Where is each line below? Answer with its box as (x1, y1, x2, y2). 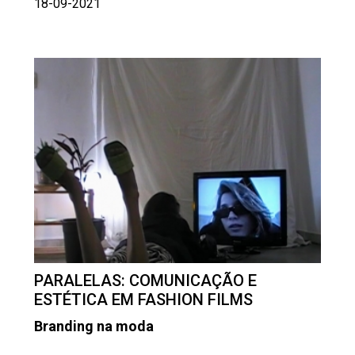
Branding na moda (34, 318, 154, 335)
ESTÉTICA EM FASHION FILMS (34, 290, 253, 310)
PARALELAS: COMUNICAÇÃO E (34, 271, 257, 291)
